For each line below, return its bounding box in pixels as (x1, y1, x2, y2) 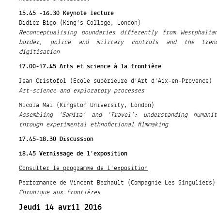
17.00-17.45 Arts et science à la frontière (19, 61, 162, 73)
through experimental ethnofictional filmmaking (19, 119, 169, 131)
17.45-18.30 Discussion (19, 133, 94, 145)
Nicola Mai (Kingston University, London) (19, 99, 155, 111)
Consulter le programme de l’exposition (19, 162, 148, 174)
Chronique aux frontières (19, 186, 101, 199)
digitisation (19, 46, 60, 58)
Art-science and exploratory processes (19, 85, 145, 97)
